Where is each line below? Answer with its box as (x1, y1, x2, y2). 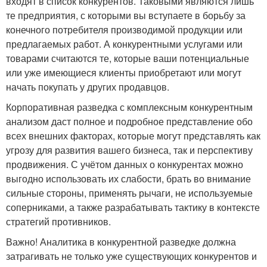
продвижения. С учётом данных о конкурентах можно (6, 157, 243, 171)
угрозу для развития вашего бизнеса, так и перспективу (6, 143, 253, 157)
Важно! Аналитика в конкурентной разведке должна (6, 235, 236, 249)
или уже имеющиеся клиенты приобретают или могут (6, 66, 241, 79)
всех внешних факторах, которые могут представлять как (6, 129, 260, 142)
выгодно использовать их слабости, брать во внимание (6, 172, 251, 185)
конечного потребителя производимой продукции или (6, 23, 243, 36)
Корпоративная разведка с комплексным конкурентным (6, 100, 253, 114)
